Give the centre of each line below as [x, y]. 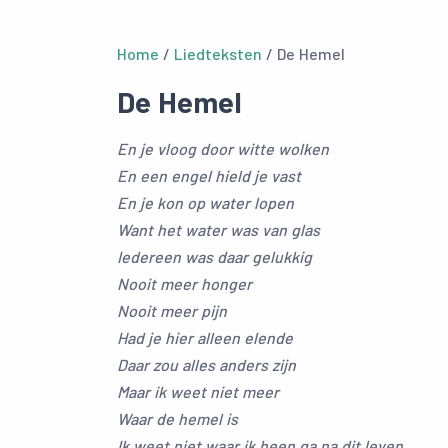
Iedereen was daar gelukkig [214, 256]
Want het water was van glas [218, 229]
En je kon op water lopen [205, 202]
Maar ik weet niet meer [198, 391]
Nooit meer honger [184, 283]
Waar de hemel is [177, 418]
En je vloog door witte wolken [223, 148]
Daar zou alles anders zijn [206, 364]
